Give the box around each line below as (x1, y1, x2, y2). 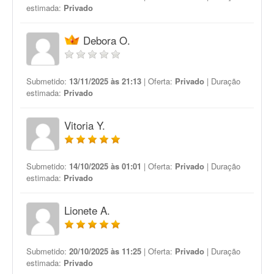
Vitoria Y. (64, 117, 105, 133)
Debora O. (83, 32, 130, 48)
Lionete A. (64, 202, 110, 218)
